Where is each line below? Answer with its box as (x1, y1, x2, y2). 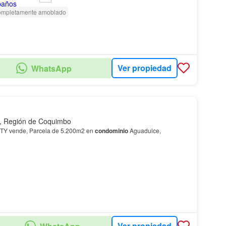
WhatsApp (31, 62, 72, 74)
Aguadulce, (128, 126, 161, 135)
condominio (94, 126, 128, 135)
